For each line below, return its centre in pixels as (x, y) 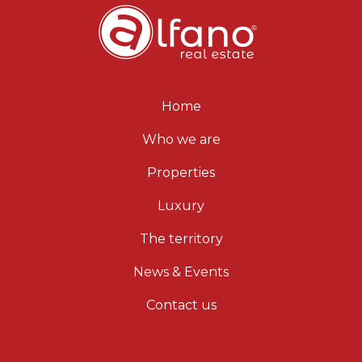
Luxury (181, 205)
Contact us (181, 305)
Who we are (181, 139)
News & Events (181, 271)
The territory (181, 238)
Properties (181, 172)
